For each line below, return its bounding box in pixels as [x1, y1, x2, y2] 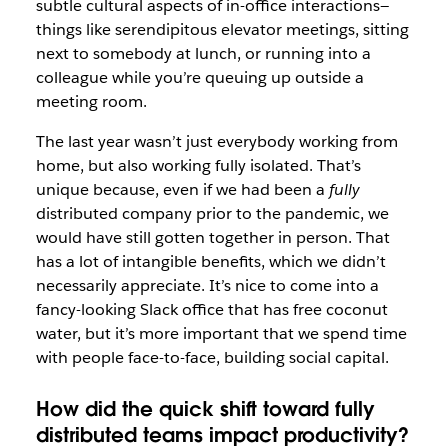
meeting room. [35, 90, 147, 112]
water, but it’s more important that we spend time [35, 322, 407, 344]
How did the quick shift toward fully [35, 396, 375, 423]
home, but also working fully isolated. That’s [35, 154, 361, 176]
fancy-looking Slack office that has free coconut [35, 298, 388, 320]
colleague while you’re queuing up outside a [35, 66, 364, 88]
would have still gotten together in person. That [35, 226, 390, 248]
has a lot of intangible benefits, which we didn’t [35, 250, 386, 272]
